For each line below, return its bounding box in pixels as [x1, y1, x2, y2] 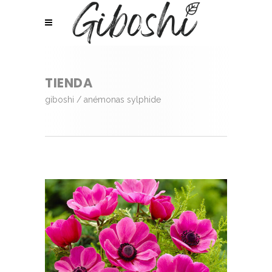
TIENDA [45, 74, 92, 92]
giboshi [45, 94, 74, 104]
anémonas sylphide [84, 94, 161, 104]
